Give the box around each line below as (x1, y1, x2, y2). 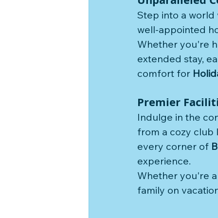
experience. (137, 155, 193, 167)
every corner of (137, 140, 211, 152)
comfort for (137, 67, 193, 79)
